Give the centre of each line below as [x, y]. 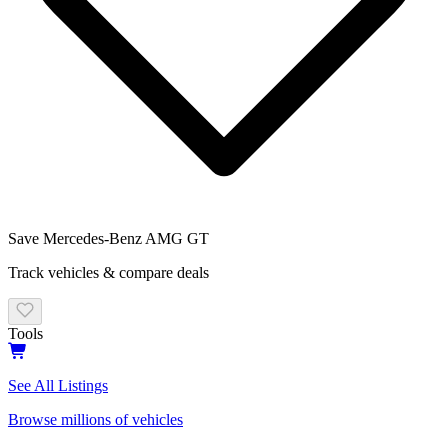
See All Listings [58, 385]
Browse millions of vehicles [95, 419]
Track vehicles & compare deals [108, 272]
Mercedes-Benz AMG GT [126, 238]
